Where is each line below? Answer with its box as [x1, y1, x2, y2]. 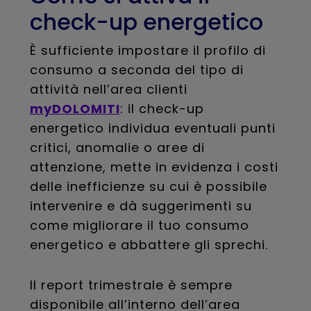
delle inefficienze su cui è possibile [29, 178, 267, 195]
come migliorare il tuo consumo [29, 217, 249, 234]
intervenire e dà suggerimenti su [29, 197, 252, 215]
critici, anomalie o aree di [29, 139, 205, 156]
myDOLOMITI [29, 100, 120, 117]
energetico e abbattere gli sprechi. [29, 236, 268, 253]
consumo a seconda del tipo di [29, 61, 244, 78]
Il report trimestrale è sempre [29, 276, 233, 294]
